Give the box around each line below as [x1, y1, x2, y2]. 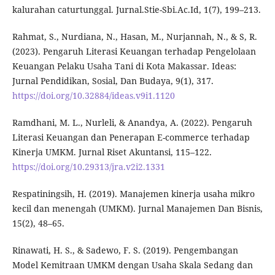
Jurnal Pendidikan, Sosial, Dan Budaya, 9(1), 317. [12, 75, 214, 87]
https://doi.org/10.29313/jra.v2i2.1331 [12, 161, 165, 173]
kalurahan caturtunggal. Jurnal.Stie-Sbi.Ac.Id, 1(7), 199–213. [12, 4, 261, 16]
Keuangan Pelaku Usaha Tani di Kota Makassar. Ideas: [12, 60, 236, 72]
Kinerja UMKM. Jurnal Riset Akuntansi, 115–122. [12, 146, 212, 158]
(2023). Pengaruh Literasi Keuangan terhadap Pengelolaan [12, 45, 256, 58]
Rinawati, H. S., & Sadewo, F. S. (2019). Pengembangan [12, 244, 238, 257]
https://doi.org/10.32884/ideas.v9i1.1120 [12, 90, 175, 102]
